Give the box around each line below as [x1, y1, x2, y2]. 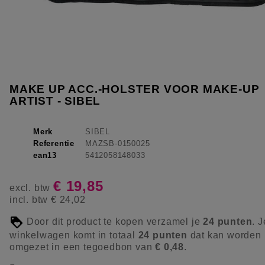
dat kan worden [187, 230, 261, 240]
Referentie [33, 138, 75, 148]
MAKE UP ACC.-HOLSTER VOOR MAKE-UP [9, 82, 260, 95]
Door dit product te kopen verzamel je [24, 216, 203, 227]
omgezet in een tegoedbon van [9, 241, 156, 252]
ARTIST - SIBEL [9, 94, 101, 107]
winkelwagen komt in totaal [9, 230, 138, 240]
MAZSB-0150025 [85, 138, 150, 148]
